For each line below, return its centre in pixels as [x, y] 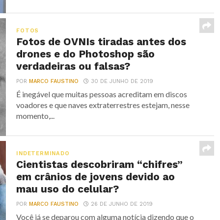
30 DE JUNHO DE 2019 [122, 81]
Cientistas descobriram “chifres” [100, 165]
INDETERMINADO [43, 153]
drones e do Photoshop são [86, 54]
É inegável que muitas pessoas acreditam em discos [102, 94]
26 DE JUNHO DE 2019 [122, 204]
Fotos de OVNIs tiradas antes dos [101, 42]
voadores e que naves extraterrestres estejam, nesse [103, 105]
